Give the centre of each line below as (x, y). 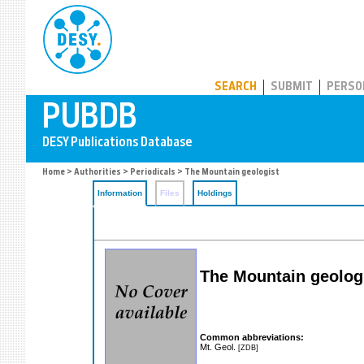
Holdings (215, 193)
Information (120, 193)
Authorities (97, 173)
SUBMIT (292, 87)
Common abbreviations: (252, 337)
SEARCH (236, 87)
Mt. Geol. (219, 347)
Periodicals (153, 173)
